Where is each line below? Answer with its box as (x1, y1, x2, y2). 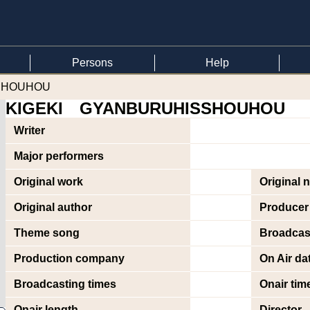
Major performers (14, 150, 104, 162)
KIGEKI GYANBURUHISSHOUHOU (6, 99, 285, 118)
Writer (14, 125, 45, 136)
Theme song (14, 227, 80, 239)
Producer (259, 201, 309, 213)
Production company (14, 253, 125, 264)
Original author (14, 201, 92, 213)
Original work (14, 176, 83, 188)
